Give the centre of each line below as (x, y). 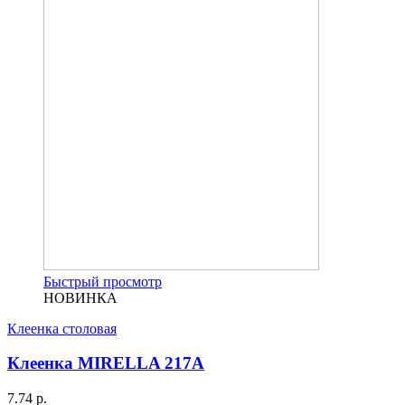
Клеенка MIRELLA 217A (106, 363)
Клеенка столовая (62, 328)
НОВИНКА (80, 297)
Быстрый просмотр (103, 281)
